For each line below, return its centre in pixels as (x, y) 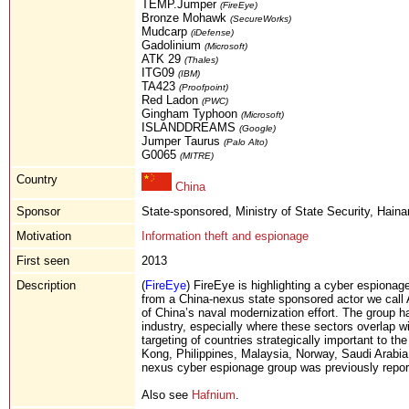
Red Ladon (172, 100)
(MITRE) (197, 155)
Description (46, 285)
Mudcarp (166, 31)
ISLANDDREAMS (190, 127)
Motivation (44, 236)
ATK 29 (163, 58)
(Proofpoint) (204, 87)
